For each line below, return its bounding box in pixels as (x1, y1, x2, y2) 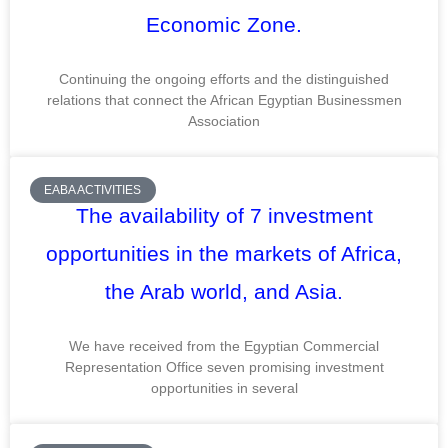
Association (188, 112, 260, 129)
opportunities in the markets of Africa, (46, 241, 402, 265)
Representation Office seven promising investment (64, 358, 384, 375)
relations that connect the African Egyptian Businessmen (46, 91, 402, 108)
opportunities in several (150, 379, 298, 396)
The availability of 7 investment (75, 203, 373, 227)
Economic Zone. (146, 12, 302, 36)
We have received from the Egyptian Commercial (69, 337, 379, 354)
